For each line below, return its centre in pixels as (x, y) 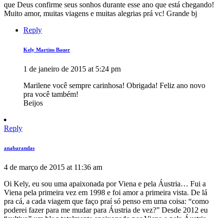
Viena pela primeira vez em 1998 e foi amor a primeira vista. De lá (106, 193)
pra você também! (51, 94)
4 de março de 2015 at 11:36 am (53, 167)
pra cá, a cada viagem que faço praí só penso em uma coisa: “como (106, 201)
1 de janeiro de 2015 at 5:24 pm (72, 69)
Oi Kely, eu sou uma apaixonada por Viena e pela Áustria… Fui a (105, 184)
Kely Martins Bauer (47, 50)
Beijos (33, 103)
